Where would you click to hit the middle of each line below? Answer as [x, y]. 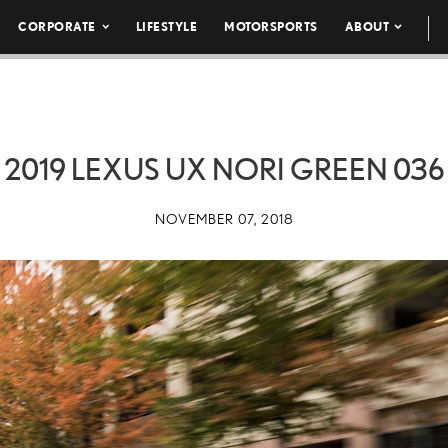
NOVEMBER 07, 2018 [224, 219]
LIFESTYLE [166, 26]
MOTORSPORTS [271, 26]
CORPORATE [57, 26]
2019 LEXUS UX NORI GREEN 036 [224, 169]
